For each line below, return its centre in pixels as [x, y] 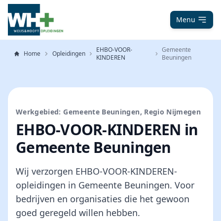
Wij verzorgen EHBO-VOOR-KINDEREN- [96, 171]
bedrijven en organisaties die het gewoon [103, 199]
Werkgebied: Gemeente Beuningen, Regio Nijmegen [109, 112]
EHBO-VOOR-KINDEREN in [107, 129]
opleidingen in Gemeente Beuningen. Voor [105, 185]
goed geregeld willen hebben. [78, 213]
